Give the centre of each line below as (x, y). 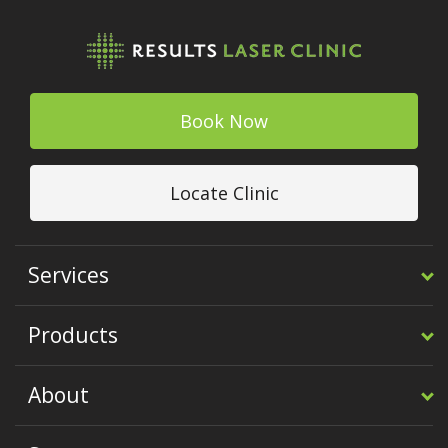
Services (68, 274)
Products (73, 334)
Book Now (224, 120)
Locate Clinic (224, 192)
